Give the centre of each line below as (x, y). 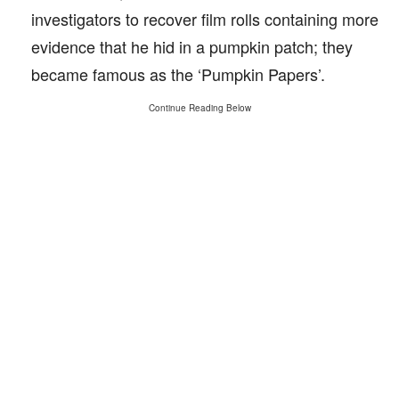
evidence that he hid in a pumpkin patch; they (192, 46)
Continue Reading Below (199, 108)
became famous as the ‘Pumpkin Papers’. (178, 74)
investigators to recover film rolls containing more (205, 19)
